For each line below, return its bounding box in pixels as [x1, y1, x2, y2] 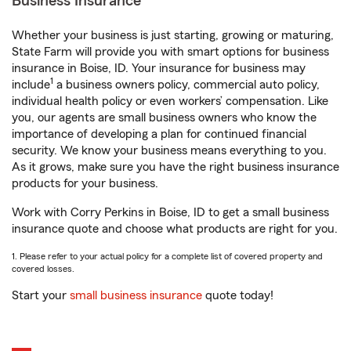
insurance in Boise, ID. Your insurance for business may [12, 62, 306, 75]
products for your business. [12, 177, 158, 190]
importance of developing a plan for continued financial [12, 128, 306, 141]
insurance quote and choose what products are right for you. [12, 223, 338, 236]
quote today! [202, 289, 273, 302]
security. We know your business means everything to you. [12, 144, 327, 157]
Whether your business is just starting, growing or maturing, [12, 29, 334, 42]
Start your [12, 289, 70, 302]
